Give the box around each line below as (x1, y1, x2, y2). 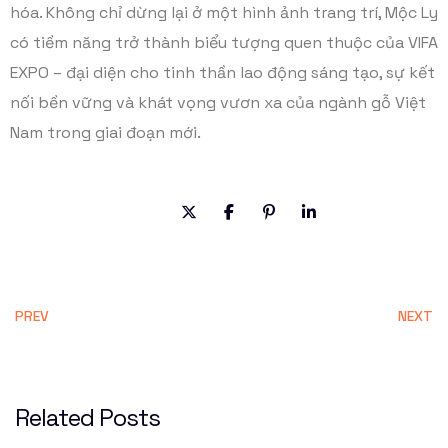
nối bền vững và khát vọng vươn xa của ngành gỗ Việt (10, 92, 426, 113)
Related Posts (15, 402, 161, 434)
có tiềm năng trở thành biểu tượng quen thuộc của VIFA (10, 32, 438, 53)
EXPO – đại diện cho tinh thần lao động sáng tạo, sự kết (10, 62, 435, 83)
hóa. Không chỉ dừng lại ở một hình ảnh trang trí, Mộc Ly (10, 2, 438, 23)
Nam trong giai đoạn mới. (10, 122, 201, 143)
